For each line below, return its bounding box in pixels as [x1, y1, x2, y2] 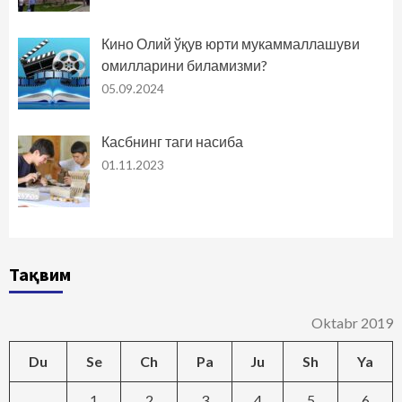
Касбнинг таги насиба [100, 132, 243, 150]
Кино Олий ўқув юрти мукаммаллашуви [100, 35, 360, 53]
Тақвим [9, 262, 71, 285]
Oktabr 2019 [311, 313, 393, 331]
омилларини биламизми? [100, 57, 267, 74]
